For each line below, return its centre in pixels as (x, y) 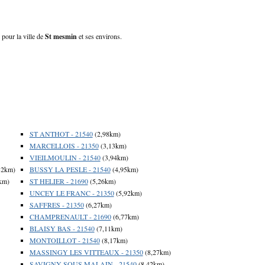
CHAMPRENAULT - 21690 (70, 216)
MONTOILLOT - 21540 (64, 240)
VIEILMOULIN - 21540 (65, 157)
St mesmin (61, 36)
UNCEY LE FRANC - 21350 (72, 193)
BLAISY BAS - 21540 (62, 228)
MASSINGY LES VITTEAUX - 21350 (86, 252)
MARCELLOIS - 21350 (64, 145)
